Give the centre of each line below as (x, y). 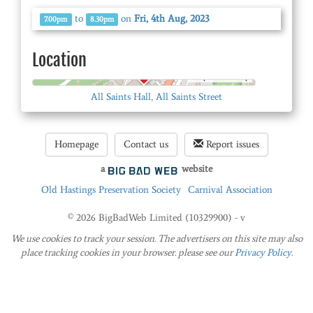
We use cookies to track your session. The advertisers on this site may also (156, 239)
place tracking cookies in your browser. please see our (128, 253)
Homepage (76, 144)
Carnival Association (230, 190)
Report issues (231, 144)
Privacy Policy (263, 253)
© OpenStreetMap (220, 77)
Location (59, 60)
